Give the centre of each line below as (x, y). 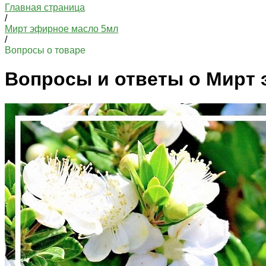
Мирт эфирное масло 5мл (61, 29)
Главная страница (45, 7)
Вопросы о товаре (45, 50)
